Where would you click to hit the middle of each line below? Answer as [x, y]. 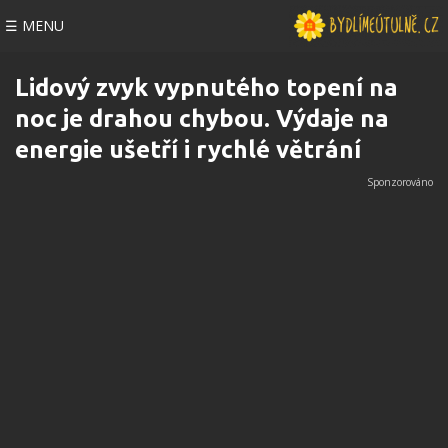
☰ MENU [34, 25]
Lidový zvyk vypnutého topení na [206, 87]
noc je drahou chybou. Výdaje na [202, 118]
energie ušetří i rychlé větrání [188, 149]
